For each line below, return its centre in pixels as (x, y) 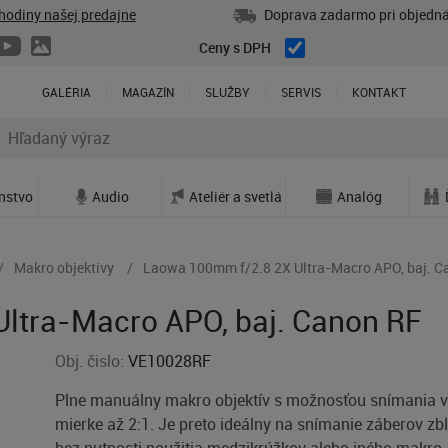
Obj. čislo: (92, 361)
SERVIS (301, 92)
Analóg (360, 196)
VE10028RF (170, 361)
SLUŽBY (227, 92)
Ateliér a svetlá (235, 196)
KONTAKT (379, 92)
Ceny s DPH (235, 48)
